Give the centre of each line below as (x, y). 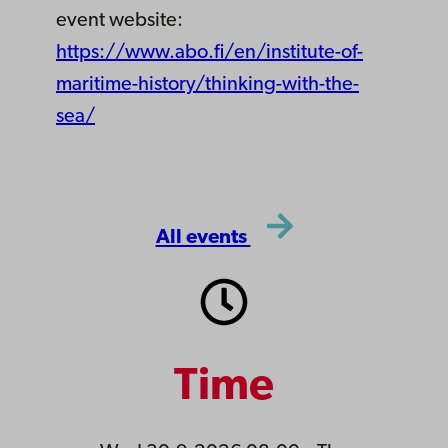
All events (203, 237)
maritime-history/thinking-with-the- (207, 84)
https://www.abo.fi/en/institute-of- (209, 52)
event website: (119, 20)
